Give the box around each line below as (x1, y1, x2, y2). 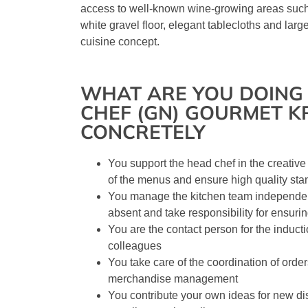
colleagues (108, 240, 162, 252)
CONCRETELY (80, 120, 206, 144)
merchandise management (108, 273, 238, 285)
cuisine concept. (80, 36, 159, 47)
